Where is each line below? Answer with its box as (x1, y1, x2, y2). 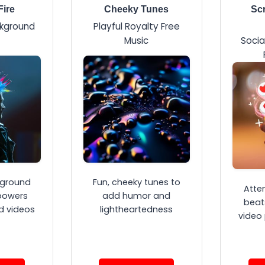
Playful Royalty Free (93, 20, 180, 33)
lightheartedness (100, 203, 173, 216)
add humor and (102, 190, 171, 202)
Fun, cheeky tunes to (92, 176, 180, 189)
